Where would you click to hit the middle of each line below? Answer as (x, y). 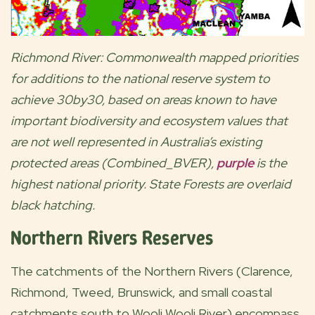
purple (234, 162)
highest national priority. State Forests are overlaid (151, 184)
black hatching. (53, 205)
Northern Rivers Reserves (112, 238)
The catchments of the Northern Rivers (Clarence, (152, 271)
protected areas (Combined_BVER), (112, 162)
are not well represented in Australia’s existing (136, 141)
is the (270, 162)
